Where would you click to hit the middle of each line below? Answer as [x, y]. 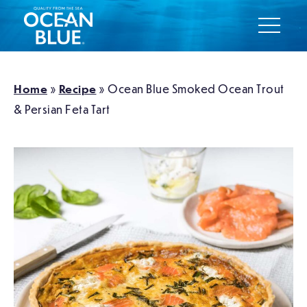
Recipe [77, 89]
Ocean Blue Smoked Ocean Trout [196, 89]
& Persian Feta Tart [62, 110]
